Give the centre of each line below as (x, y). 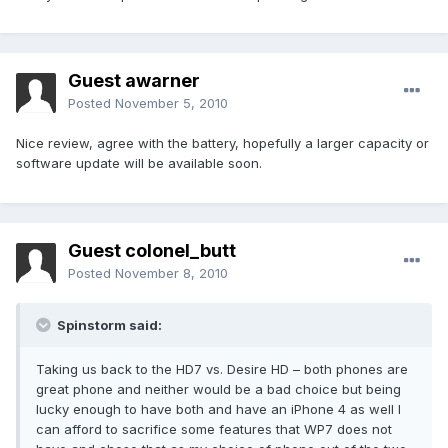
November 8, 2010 (171, 273)
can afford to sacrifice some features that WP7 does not (214, 429)
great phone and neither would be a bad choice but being (218, 389)
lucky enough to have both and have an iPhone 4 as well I (218, 409)
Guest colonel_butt (152, 251)
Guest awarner (134, 81)
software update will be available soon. (139, 163)
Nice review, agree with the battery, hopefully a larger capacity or (222, 143)
